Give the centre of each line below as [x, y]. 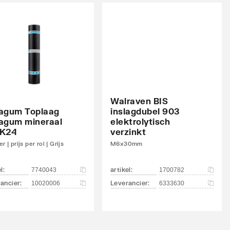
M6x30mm [127, 143]
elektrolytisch [140, 121]
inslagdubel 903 [145, 111]
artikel [121, 169]
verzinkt [128, 131]
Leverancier [129, 183]
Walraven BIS [139, 101]
